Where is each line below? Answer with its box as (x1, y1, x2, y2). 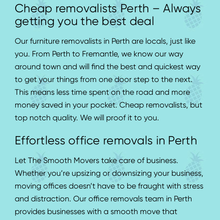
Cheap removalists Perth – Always (15, 3, 201, 15)
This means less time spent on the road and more (15, 89, 190, 97)
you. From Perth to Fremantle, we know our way (15, 51, 183, 59)
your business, (152, 170, 203, 178)
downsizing (112, 170, 152, 178)
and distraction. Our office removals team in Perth (15, 195, 192, 204)
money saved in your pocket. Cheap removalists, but (15, 102, 202, 110)
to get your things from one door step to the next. (15, 76, 192, 84)
